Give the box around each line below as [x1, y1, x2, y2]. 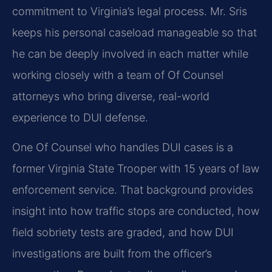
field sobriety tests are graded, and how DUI [12, 225, 234, 239]
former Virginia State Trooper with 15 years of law [12, 161, 259, 175]
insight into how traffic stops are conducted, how [12, 204, 259, 217]
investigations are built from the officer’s [12, 246, 212, 260]
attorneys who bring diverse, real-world [12, 89, 209, 103]
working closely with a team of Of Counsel [12, 68, 223, 81]
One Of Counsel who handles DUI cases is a [12, 140, 233, 154]
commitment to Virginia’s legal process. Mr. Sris [12, 4, 247, 18]
